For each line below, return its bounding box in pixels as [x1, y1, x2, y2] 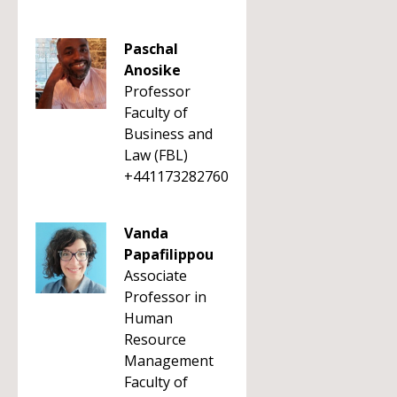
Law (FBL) [124, 145, 188, 165]
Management [124, 351, 214, 370]
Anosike [124, 60, 181, 80]
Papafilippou [124, 245, 214, 264]
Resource [124, 330, 186, 349]
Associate [124, 266, 187, 285]
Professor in [124, 287, 206, 307]
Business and [124, 124, 213, 144]
